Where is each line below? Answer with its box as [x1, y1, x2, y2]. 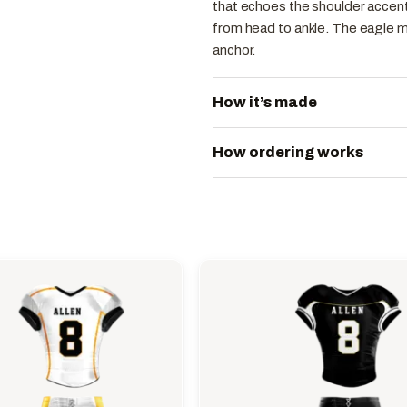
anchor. [213, 42, 256, 57]
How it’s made [213, 94, 317, 110]
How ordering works [213, 144, 363, 160]
